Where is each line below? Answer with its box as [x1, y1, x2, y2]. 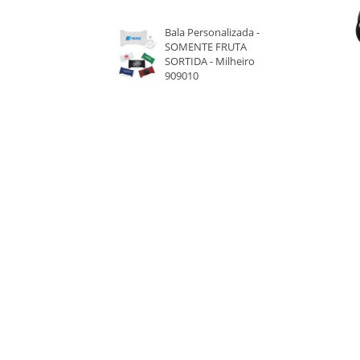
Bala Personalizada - [164, 24, 260, 39]
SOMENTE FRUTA [164, 39, 247, 54]
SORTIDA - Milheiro [164, 53, 255, 68]
